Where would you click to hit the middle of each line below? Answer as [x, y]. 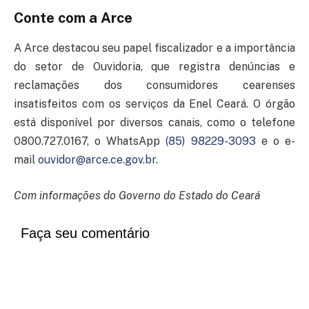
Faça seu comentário [85, 233]
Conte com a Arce [73, 18]
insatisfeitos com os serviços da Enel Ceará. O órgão [154, 104]
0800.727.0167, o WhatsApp [90, 141]
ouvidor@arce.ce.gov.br [97, 160]
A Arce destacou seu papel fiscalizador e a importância [154, 48]
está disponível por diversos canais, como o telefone [154, 123]
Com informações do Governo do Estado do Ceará [137, 195]
